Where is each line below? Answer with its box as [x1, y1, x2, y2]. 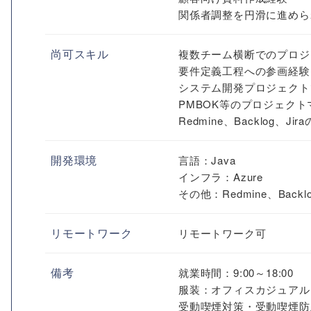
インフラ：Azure [178, 169, 263, 184]
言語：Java [178, 153, 236, 167]
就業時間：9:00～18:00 [178, 265, 294, 280]
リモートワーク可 [178, 226, 267, 240]
